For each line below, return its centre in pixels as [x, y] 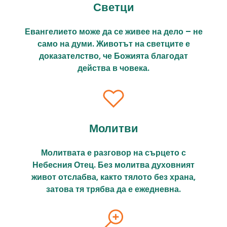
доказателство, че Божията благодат [113, 56]
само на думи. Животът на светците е [113, 44]
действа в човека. [113, 68]
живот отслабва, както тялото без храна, [113, 177]
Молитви [113, 128]
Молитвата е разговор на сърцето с [113, 153]
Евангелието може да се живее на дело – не [113, 32]
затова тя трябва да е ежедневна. [113, 190]
